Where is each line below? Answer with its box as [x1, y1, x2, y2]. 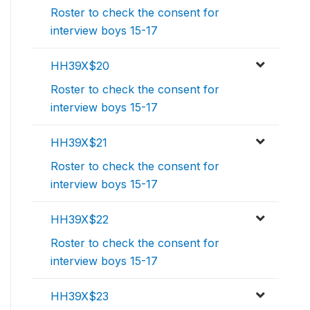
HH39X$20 [51, 59, 109, 73]
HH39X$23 [51, 289, 109, 304]
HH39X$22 [51, 212, 109, 227]
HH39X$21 [51, 136, 107, 150]
